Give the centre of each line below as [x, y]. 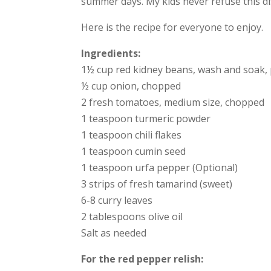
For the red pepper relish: [142, 259]
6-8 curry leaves [117, 200]
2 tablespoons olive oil [132, 216]
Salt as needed [114, 233]
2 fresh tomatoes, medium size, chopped [173, 102]
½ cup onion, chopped [131, 86]
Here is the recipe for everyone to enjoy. [172, 27]
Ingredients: [111, 53]
